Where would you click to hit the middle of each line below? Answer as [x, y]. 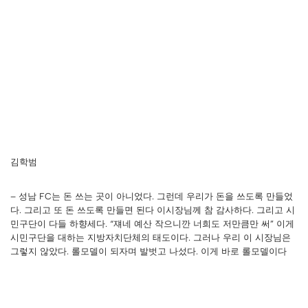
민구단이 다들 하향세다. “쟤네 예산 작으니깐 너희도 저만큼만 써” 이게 [152, 224]
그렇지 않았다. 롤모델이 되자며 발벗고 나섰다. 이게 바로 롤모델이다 [148, 252]
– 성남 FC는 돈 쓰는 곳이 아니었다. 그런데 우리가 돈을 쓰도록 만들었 [152, 197]
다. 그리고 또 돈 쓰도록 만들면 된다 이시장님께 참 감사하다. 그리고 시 [153, 210]
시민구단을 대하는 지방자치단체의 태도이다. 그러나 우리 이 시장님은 [151, 238]
